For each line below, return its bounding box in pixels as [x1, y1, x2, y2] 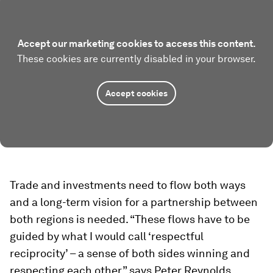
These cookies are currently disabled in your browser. [17, 53, 256, 65]
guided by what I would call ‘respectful [10, 230, 204, 243]
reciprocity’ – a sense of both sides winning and [10, 247, 250, 260]
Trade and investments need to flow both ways [10, 179, 246, 191]
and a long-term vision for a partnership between [10, 196, 258, 208]
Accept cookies [105, 88, 168, 98]
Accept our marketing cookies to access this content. [17, 38, 256, 49]
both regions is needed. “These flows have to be [10, 213, 250, 225]
